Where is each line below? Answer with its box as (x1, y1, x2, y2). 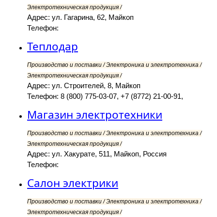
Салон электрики (27, 175, 118, 191)
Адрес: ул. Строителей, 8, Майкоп (27, 81, 140, 90)
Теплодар (27, 39, 78, 54)
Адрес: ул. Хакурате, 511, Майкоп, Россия (27, 150, 167, 158)
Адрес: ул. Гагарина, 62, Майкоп (27, 13, 134, 22)
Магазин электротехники (27, 107, 162, 123)
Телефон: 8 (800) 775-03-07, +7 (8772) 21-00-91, (27, 92, 183, 101)
